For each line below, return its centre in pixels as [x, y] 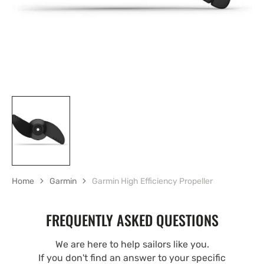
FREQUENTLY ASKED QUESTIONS [132, 220]
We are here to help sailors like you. [132, 244]
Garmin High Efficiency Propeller [152, 181]
